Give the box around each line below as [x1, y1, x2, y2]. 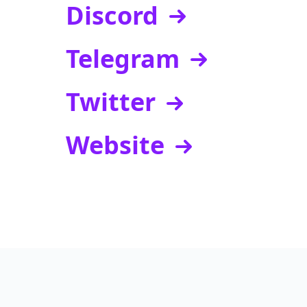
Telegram [66, 41, 180, 75]
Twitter [66, 84, 156, 119]
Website [66, 128, 164, 162]
